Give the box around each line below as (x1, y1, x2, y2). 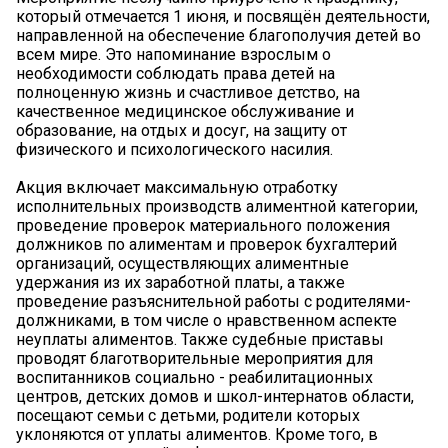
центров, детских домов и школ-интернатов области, (16, 386, 414, 406)
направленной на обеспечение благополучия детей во (16, 25, 421, 45)
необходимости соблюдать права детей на (16, 63, 335, 83)
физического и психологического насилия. (16, 139, 333, 159)
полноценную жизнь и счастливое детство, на (16, 82, 360, 102)
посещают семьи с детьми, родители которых (16, 405, 360, 425)
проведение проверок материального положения (16, 215, 390, 235)
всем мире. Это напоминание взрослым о (16, 44, 331, 64)
